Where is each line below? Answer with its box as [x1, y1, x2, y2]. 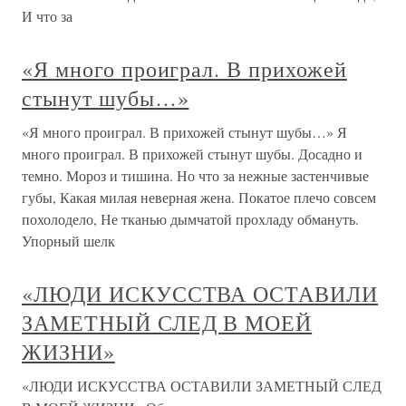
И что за [22, 6, 72, 25]
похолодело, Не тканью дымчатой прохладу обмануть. [22, 209, 359, 228]
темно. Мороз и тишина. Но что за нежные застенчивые [22, 166, 369, 185]
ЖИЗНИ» [22, 337, 115, 366]
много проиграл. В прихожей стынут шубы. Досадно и [22, 144, 362, 163]
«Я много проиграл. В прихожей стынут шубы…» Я [22, 122, 347, 141]
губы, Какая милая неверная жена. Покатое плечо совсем [22, 188, 376, 207]
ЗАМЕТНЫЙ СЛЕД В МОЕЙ [22, 308, 313, 337]
